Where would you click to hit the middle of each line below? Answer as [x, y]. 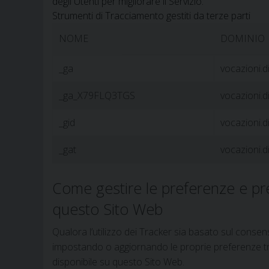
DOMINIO [243, 39]
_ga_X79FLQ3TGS [97, 96]
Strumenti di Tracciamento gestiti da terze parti [151, 16]
